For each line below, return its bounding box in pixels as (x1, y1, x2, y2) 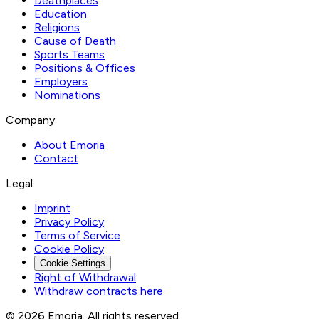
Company (6, 113, 55, 127)
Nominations (34, 88, 100, 103)
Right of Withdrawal (34, 271, 136, 285)
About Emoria (34, 138, 105, 152)
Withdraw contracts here (34, 284, 163, 298)
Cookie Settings (40, 258, 105, 269)
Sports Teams (34, 48, 105, 62)
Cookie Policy (34, 242, 104, 256)
